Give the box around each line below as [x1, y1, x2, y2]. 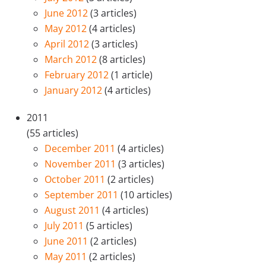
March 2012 [45, 53, 99, 66]
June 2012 [45, 7, 90, 20]
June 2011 [45, 235, 90, 248]
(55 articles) [27, 126, 78, 140]
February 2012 [45, 68, 111, 82]
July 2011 [45, 219, 86, 233]
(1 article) [111, 68, 153, 82]
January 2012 [45, 84, 104, 97]
